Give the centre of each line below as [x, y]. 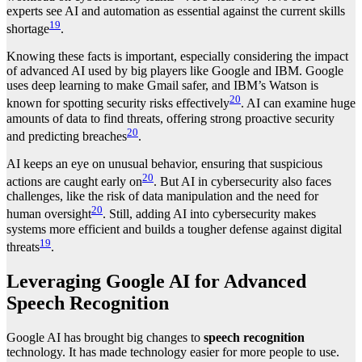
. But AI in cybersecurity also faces [242, 182]
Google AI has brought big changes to [105, 337]
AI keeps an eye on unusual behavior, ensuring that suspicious [164, 163]
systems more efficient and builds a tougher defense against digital [174, 229]
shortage [28, 29]
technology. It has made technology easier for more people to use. [173, 351]
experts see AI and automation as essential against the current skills [176, 11]
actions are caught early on [74, 182]
